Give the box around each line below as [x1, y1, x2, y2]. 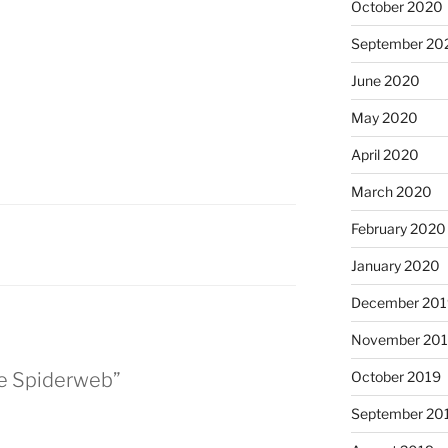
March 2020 [350, 183, 432, 200]
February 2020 [350, 220, 446, 237]
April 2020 [350, 146, 419, 163]
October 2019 [350, 368, 441, 385]
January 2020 [350, 257, 440, 274]
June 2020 [350, 72, 420, 89]
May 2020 [350, 109, 418, 126]
